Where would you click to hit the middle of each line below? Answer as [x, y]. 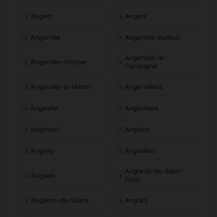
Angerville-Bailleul [152, 37]
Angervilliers [144, 86]
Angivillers [140, 150]
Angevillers [142, 108]
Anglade [43, 175]
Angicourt [45, 129]
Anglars [136, 200]
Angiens [137, 129]
